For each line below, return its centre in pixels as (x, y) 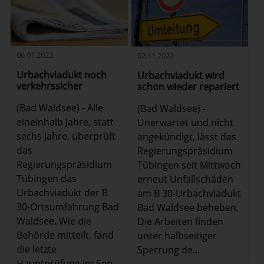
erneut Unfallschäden (185, 179)
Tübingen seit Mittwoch (189, 165)
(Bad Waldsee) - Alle (60, 108)
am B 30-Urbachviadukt (189, 193)
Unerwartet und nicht (185, 122)
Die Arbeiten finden (180, 221)
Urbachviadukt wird (181, 75)
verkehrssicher (50, 86)
